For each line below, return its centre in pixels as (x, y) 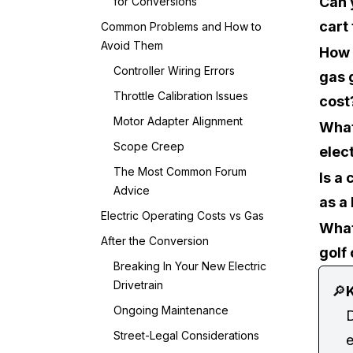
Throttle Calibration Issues (181, 96)
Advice (132, 190)
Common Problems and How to (181, 26)
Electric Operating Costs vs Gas (182, 216)
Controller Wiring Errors (174, 71)
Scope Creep (149, 146)
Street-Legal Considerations (186, 335)
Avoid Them (132, 45)
